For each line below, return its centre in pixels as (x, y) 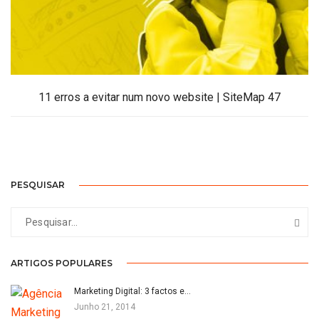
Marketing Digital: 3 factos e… (132, 291)
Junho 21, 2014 (105, 307)
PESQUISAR (38, 184)
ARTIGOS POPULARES (62, 263)
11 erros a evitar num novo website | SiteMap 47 (159, 98)
